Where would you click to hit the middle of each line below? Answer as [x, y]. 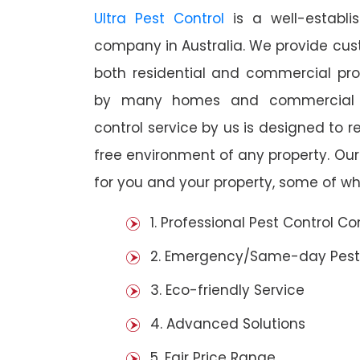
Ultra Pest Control [159, 19]
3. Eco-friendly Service [227, 290]
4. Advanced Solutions [228, 324]
